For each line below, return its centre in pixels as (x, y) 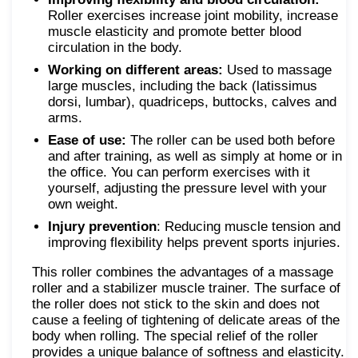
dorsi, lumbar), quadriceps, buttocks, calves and (192, 101)
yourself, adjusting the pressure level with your (187, 188)
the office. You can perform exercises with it (179, 172)
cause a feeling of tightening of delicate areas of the (186, 320)
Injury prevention (102, 226)
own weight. (83, 204)
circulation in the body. (115, 47)
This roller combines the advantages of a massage (183, 272)
